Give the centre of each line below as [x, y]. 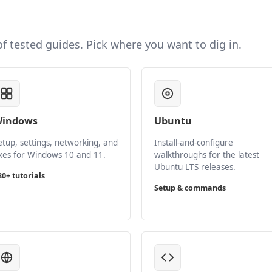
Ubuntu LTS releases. [195, 167]
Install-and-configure [194, 143]
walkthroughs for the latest [207, 155]
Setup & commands [190, 188]
